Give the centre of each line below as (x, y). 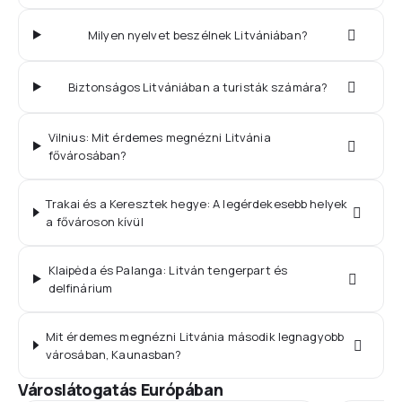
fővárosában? (87, 155)
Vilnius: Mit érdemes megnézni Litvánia (159, 137)
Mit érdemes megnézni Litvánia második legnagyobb (195, 336)
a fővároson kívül (95, 221)
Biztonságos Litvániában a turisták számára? (198, 87)
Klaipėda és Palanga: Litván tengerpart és (168, 270)
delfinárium (80, 288)
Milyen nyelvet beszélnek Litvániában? (198, 35)
